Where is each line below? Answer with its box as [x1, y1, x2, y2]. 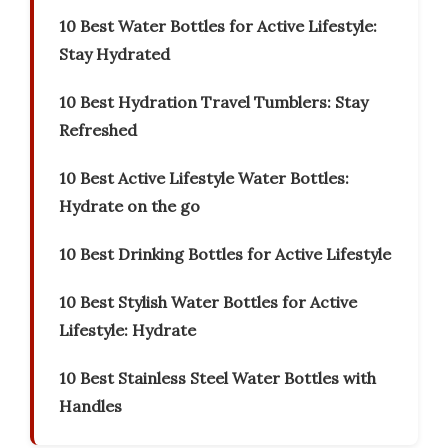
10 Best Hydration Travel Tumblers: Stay [59, 92, 368, 113]
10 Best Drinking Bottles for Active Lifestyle [59, 244, 391, 265]
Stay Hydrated [59, 44, 170, 65]
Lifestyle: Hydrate [59, 320, 196, 341]
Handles [59, 396, 122, 417]
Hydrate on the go [59, 196, 200, 217]
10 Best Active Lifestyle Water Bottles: [59, 168, 349, 189]
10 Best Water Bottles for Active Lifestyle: [59, 16, 377, 37]
